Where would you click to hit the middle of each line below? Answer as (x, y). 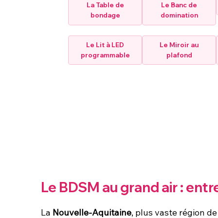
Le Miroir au (179, 45)
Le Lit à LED (105, 45)
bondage (105, 15)
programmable (105, 55)
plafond (179, 55)
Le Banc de (179, 5)
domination (179, 15)
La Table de (105, 5)
